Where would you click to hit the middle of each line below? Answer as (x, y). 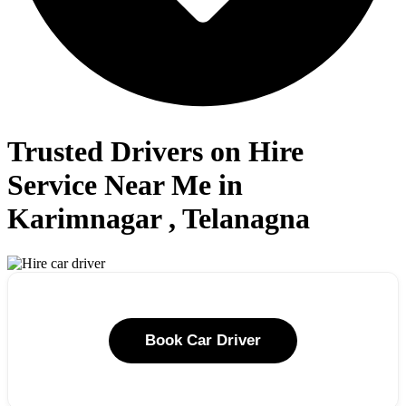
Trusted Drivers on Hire (155, 152)
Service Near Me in (125, 185)
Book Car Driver (203, 340)
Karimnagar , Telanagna (159, 219)
